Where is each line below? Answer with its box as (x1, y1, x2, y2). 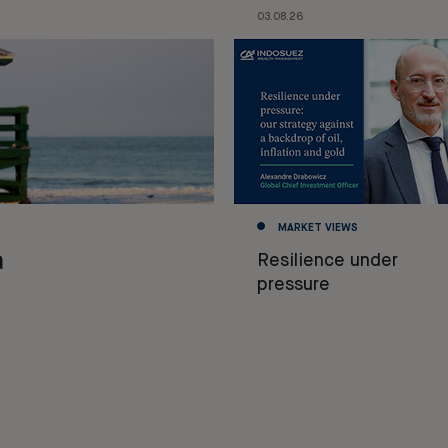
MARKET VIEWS (277, 222, 358, 233)
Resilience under (256, 251, 398, 270)
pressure (256, 275, 330, 294)
